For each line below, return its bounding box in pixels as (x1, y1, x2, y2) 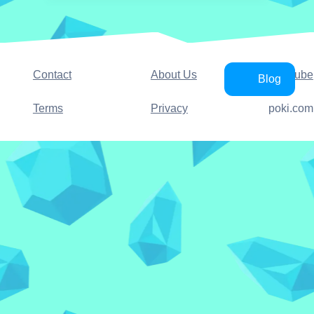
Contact (32, 69, 71, 81)
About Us (150, 69, 197, 81)
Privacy (150, 102, 188, 114)
